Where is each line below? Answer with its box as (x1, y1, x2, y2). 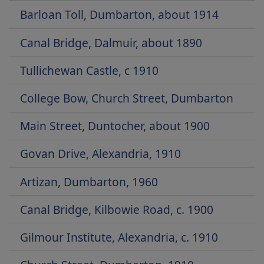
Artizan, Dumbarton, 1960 (20, 173, 159, 190)
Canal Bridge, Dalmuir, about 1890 (20, 34, 203, 51)
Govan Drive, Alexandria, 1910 (20, 146, 181, 162)
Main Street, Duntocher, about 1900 (20, 118, 210, 134)
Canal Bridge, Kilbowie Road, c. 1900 (20, 201, 214, 217)
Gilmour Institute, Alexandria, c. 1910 (20, 229, 219, 245)
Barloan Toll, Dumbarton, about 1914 (20, 6, 219, 23)
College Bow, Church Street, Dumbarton (20, 90, 234, 106)
